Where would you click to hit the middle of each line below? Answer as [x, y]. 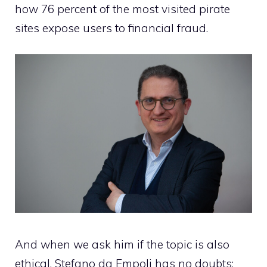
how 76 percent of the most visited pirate [122, 9]
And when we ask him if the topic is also [122, 245]
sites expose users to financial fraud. [111, 28]
